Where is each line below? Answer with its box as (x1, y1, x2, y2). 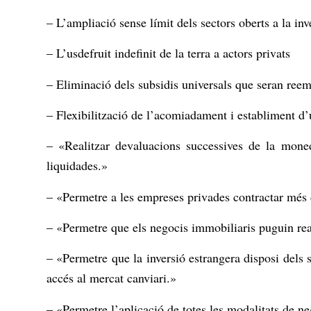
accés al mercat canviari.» (47, 269, 176, 287)
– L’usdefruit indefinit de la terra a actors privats (47, 44, 290, 62)
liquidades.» (47, 157, 108, 174)
